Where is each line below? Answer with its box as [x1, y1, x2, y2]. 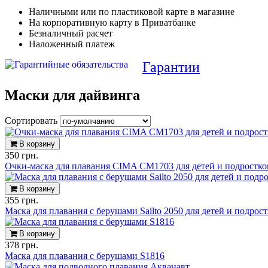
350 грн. [5, 150, 38, 160]
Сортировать [5, 115, 60, 126]
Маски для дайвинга [5, 87, 140, 103]
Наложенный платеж [29, 39, 115, 49]
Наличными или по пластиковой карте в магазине [29, 7, 234, 17]
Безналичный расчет [29, 28, 112, 38]
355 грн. [5, 194, 38, 205]
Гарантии [142, 59, 200, 75]
